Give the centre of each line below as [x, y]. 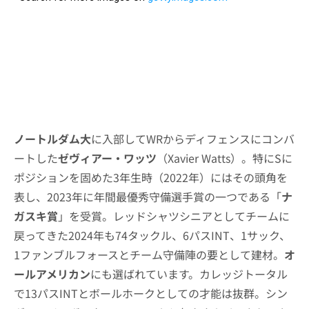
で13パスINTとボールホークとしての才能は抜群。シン [151, 293]
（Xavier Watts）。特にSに [225, 158]
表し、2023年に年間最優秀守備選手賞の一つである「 [148, 196]
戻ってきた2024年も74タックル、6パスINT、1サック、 [152, 235]
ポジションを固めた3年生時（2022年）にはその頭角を [151, 177]
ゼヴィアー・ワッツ [107, 158]
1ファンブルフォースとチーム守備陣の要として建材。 [149, 254]
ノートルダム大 [52, 138]
